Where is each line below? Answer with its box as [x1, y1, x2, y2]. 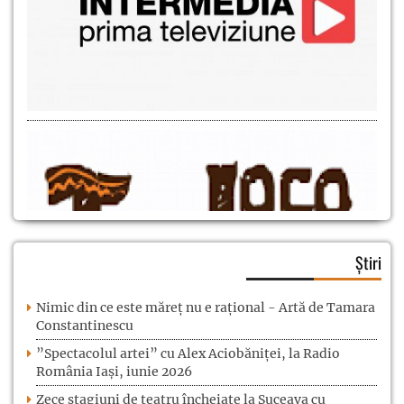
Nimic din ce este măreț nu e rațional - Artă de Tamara [36, 298, 375, 316]
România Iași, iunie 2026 [36, 363, 192, 380]
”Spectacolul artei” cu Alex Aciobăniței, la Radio [36, 344, 340, 362]
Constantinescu [36, 317, 133, 334]
